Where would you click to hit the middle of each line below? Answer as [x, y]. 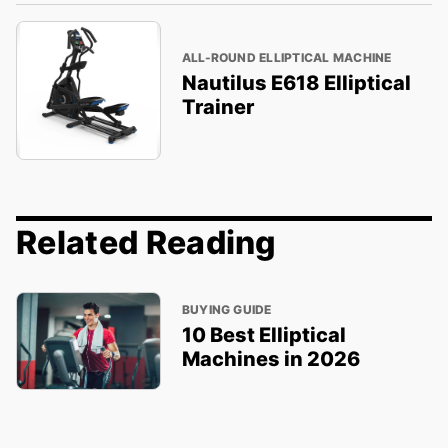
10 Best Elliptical [263, 335]
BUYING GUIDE [226, 310]
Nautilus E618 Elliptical [296, 82]
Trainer [217, 106]
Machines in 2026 [270, 359]
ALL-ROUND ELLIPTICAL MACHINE [286, 57]
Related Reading [146, 243]
